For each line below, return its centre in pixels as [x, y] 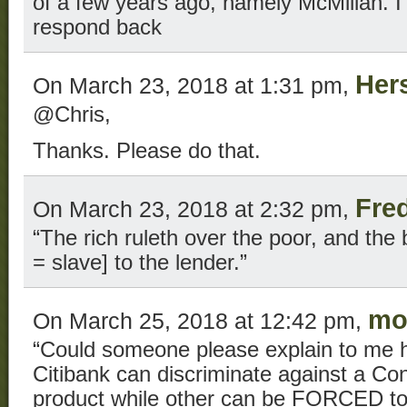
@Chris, [72, 114]
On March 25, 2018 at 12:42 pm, [200, 320]
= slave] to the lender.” [140, 262]
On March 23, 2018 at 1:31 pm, [194, 85]
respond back [97, 27]
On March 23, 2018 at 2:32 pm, [194, 208]
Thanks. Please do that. [147, 150]
